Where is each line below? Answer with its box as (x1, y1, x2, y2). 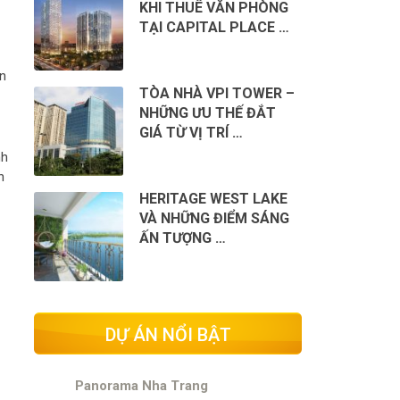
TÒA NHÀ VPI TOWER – (138, 84, 295, 102)
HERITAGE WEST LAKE (138, 189, 287, 207)
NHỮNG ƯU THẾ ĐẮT (138, 104, 276, 121)
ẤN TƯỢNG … (138, 229, 226, 246)
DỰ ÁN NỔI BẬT (104, 323, 231, 346)
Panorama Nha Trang (74, 378, 208, 395)
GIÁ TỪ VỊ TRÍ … (138, 123, 243, 141)
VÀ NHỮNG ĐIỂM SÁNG (138, 209, 289, 227)
